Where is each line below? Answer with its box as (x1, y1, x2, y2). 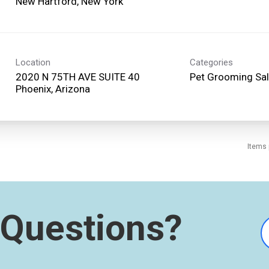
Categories (190, 56, 233, 68)
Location (16, 56, 50, 68)
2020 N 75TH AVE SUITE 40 (16, 70, 140, 83)
